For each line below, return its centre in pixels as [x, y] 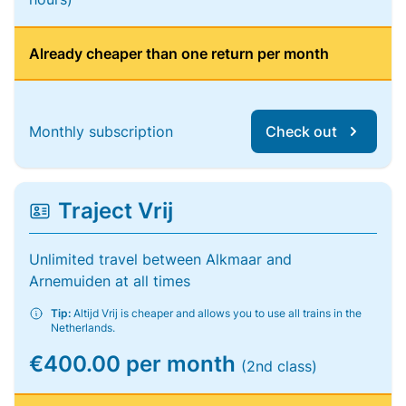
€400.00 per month [135, 364]
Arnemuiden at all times [110, 281]
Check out [301, 131]
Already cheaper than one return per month [179, 53]
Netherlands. [83, 328]
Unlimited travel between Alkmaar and [160, 259]
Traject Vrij [116, 211]
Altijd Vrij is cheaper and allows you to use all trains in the [216, 313]
